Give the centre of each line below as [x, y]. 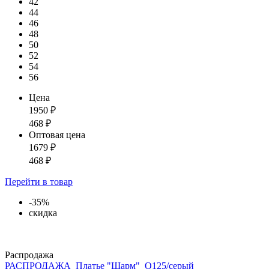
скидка [43, 213]
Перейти [24, 182]
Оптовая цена [57, 135]
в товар [58, 182]
